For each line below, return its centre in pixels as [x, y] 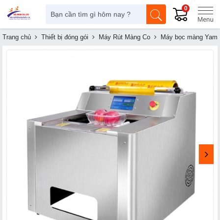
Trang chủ [17, 37]
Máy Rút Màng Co [124, 37]
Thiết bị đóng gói [65, 37]
